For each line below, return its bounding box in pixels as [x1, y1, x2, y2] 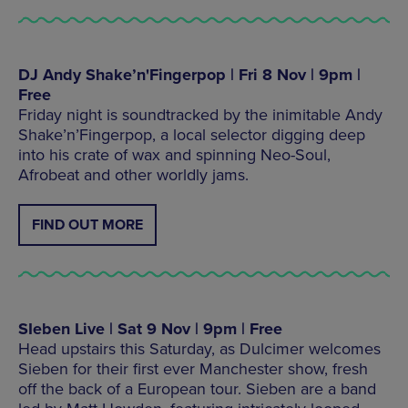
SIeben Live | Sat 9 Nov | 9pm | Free [18, 318, 282, 339]
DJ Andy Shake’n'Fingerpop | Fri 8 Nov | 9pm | [18, 64, 361, 85]
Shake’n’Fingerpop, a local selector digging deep [18, 124, 365, 145]
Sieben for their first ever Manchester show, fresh [18, 358, 368, 379]
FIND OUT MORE [32, 215, 143, 234]
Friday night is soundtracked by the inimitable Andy [18, 104, 382, 125]
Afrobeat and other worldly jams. [18, 164, 249, 185]
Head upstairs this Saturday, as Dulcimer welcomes [18, 338, 381, 359]
